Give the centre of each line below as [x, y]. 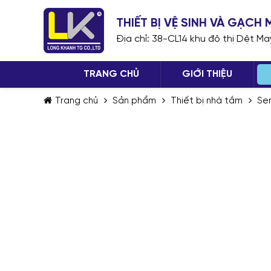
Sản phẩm [134, 101]
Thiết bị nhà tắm [207, 101]
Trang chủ [77, 101]
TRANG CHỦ [111, 74]
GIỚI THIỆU [207, 74]
